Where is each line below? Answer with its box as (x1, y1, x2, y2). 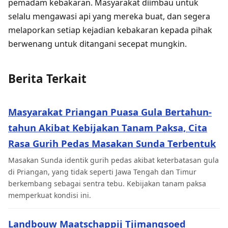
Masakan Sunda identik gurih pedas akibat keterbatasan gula (8, 155, 219, 165)
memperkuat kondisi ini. (8, 190, 91, 200)
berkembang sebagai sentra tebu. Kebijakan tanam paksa (8, 178, 206, 188)
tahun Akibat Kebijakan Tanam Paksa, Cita (8, 121, 207, 134)
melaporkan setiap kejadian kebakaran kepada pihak (8, 24, 212, 36)
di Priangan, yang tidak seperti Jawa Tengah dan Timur (8, 166, 196, 177)
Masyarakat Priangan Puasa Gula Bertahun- (8, 105, 212, 119)
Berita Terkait (8, 71, 87, 87)
